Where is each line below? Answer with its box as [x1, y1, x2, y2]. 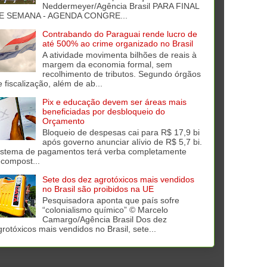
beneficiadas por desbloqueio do [42, 106, 165, 116]
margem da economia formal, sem [42, 59, 172, 69]
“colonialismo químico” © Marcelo [42, 204, 168, 215]
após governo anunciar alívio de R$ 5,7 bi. [42, 136, 202, 147]
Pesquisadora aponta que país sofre [42, 195, 179, 205]
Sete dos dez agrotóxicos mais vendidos [42, 174, 194, 184]
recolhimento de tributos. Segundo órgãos [42, 69, 201, 79]
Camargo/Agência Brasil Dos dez [42, 214, 167, 224]
